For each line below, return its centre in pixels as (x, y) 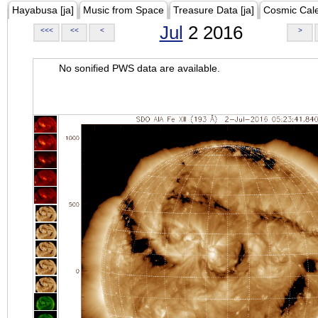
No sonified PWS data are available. (139, 68)
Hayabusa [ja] (43, 10)
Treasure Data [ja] (214, 10)
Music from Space (124, 10)
